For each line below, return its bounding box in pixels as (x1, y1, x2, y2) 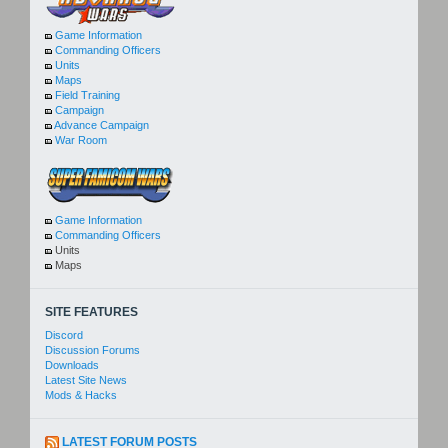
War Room (55, 134, 107, 147)
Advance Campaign (54, 119, 149, 132)
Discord (45, 329, 83, 342)
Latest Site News (45, 374, 127, 387)
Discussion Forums (45, 344, 140, 357)
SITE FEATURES (45, 305, 138, 320)
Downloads (45, 359, 99, 372)
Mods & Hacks (45, 389, 117, 402)
